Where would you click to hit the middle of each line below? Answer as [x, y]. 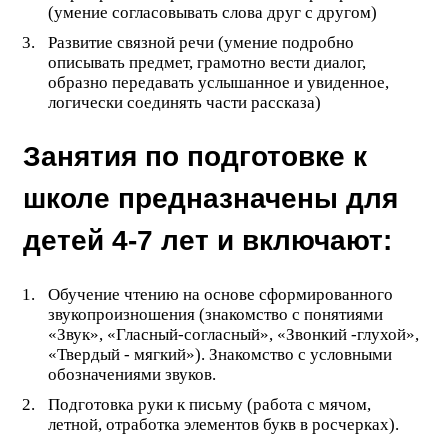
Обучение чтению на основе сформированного [220, 295]
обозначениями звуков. [131, 375]
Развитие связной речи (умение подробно [200, 42]
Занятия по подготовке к [195, 157]
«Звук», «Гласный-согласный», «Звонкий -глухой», [233, 335]
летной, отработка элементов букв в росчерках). [223, 425]
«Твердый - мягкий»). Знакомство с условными [219, 355]
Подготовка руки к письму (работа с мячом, [209, 405]
